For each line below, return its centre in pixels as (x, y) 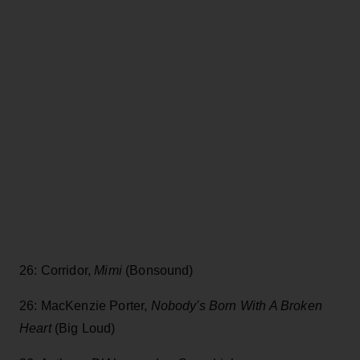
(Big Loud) (83, 329)
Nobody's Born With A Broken (236, 306)
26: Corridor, (57, 271)
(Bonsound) (157, 271)
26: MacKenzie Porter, (85, 306)
